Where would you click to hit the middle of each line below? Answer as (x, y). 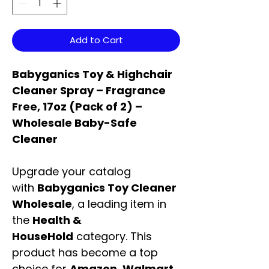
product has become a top (85, 253)
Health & (57, 220)
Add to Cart (96, 40)
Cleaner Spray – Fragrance (89, 91)
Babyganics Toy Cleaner (107, 188)
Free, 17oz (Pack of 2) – (77, 107)
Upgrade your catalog (71, 172)
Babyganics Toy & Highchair (92, 74)
